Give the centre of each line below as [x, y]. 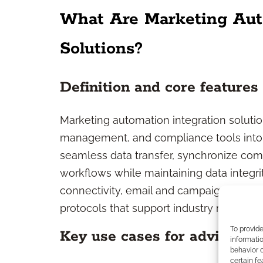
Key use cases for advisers [155, 237]
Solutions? [101, 49]
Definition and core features [159, 87]
